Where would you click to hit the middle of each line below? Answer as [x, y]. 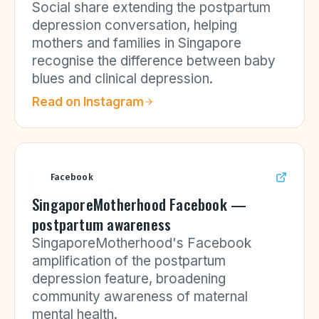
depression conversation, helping [135, 25]
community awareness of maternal [140, 297]
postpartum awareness [102, 224]
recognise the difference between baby [154, 61]
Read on [58, 102]
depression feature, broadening [129, 279]
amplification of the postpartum [129, 261]
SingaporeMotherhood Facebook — [140, 204]
